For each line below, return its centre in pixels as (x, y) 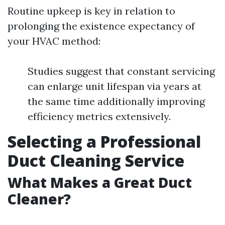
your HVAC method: (54, 41)
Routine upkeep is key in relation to (91, 11)
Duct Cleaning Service (96, 161)
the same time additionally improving (116, 101)
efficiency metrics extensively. (99, 117)
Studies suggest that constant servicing (121, 71)
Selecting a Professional (104, 142)
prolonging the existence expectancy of (101, 26)
